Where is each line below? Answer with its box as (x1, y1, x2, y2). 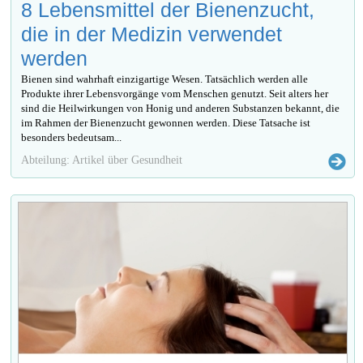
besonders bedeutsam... (21, 130, 122, 143)
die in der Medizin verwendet (21, 22, 283, 45)
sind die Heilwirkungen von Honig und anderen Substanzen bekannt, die (21, 101, 340, 114)
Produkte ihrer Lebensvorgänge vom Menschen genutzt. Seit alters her (21, 87, 329, 100)
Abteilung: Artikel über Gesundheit (21, 152, 183, 166)
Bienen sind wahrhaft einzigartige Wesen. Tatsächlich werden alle (21, 72, 309, 85)
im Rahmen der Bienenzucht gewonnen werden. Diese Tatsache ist (21, 116, 311, 129)
